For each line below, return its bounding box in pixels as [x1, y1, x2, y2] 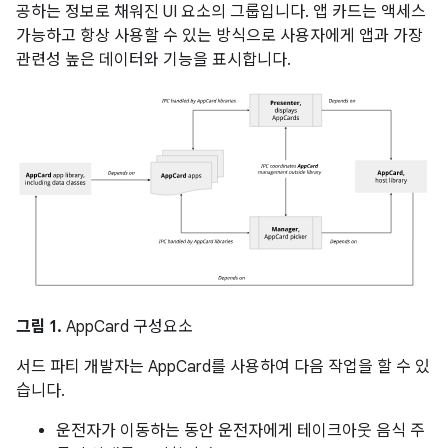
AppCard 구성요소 [62, 317, 193, 338]
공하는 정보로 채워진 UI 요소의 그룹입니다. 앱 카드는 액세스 [16, 2, 426, 22]
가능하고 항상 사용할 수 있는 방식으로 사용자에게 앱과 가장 [16, 26, 423, 46]
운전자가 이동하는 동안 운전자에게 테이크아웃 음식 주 [56, 421, 425, 442]
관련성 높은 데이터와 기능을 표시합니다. [16, 50, 291, 70]
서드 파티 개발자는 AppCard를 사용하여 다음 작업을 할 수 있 [16, 357, 430, 378]
